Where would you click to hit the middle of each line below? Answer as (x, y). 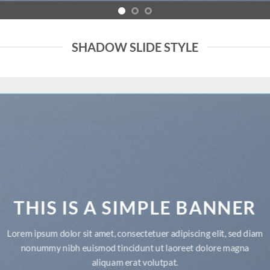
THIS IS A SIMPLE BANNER (135, 208)
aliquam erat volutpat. (135, 262)
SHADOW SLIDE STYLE (135, 47)
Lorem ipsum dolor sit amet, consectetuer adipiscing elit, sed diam (135, 234)
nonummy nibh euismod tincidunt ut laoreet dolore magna (135, 248)
